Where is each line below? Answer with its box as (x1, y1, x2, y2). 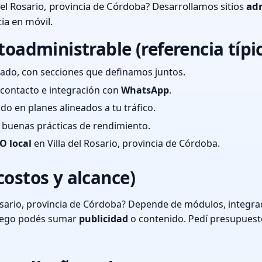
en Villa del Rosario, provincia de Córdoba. (32, 137, 220, 150)
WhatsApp (121, 83, 169, 96)
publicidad (79, 212, 128, 226)
